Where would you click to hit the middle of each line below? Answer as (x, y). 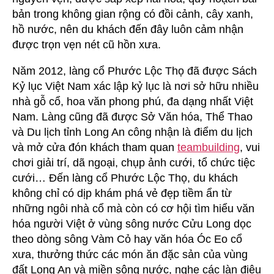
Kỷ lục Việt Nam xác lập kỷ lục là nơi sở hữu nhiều (135, 86)
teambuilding (209, 147)
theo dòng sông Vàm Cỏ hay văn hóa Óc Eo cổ (127, 239)
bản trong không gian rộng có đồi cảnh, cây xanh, (133, 14)
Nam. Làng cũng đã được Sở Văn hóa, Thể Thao (132, 117)
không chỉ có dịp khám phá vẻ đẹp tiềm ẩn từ (122, 193)
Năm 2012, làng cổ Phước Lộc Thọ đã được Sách (135, 71)
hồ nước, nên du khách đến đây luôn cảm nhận (128, 29)
